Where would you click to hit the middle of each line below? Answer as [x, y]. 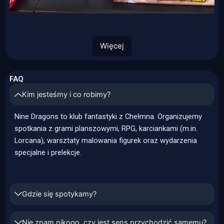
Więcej [112, 45]
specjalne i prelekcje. [48, 153]
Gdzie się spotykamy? [59, 194]
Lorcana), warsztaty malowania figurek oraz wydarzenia [105, 141]
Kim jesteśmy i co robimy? [66, 95]
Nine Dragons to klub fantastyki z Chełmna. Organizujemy [108, 117]
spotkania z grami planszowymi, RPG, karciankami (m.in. [106, 129]
